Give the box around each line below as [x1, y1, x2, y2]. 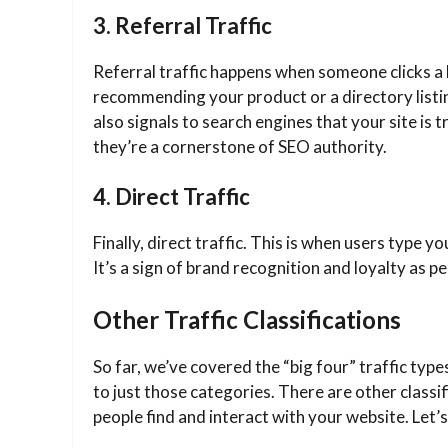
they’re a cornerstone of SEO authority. [93, 135, 387, 157]
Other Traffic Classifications [93, 304, 401, 334]
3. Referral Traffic [93, 11, 272, 39]
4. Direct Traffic [93, 183, 250, 211]
